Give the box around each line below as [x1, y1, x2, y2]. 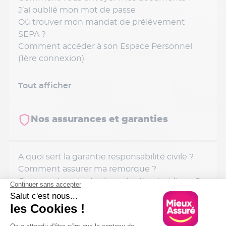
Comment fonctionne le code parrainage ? [18, 189, 190, 197]
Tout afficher [18, 82, 72, 90]
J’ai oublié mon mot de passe [18, 6, 136, 14]
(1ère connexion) [18, 54, 84, 63]
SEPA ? [18, 30, 46, 38]
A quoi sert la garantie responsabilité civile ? [18, 153, 194, 161]
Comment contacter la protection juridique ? [18, 177, 200, 185]
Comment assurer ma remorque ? [18, 165, 156, 173]
